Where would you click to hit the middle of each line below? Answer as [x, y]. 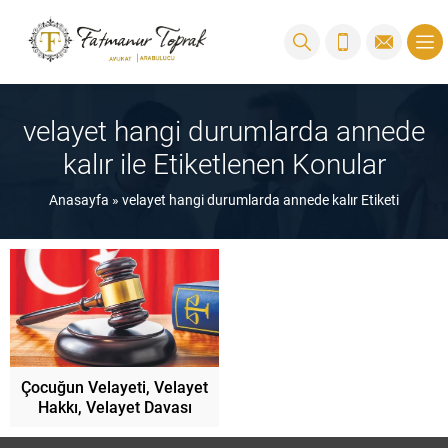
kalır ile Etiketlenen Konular [224, 162]
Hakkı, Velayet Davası [114, 406]
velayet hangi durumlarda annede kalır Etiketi [260, 199]
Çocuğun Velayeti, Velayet [114, 386]
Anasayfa [79, 199]
